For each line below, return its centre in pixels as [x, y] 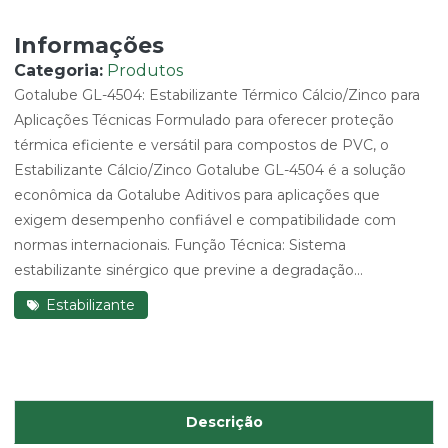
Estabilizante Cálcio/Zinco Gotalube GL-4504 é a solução [210, 170]
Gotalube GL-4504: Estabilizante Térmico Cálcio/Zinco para [217, 95]
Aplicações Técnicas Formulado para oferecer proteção [204, 120]
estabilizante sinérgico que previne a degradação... [188, 270]
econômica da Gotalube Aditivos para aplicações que [197, 195]
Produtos [145, 70]
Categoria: [58, 70]
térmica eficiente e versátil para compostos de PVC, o [201, 145]
